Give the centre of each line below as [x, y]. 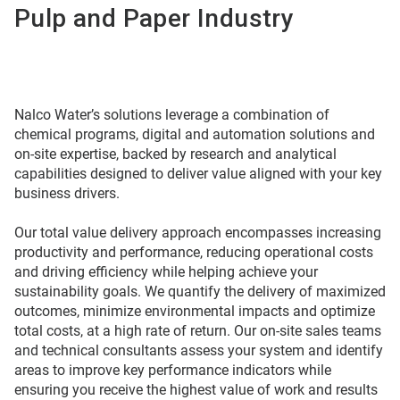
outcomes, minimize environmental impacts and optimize [195, 311]
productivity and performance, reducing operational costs [194, 252]
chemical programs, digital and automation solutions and [195, 134]
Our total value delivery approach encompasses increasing [198, 233]
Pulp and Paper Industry [158, 18]
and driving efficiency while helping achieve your [166, 272]
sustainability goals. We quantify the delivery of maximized [200, 292]
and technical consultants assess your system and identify [199, 350]
